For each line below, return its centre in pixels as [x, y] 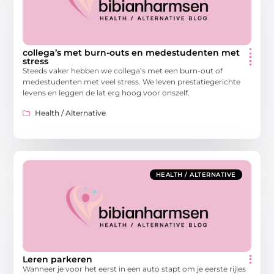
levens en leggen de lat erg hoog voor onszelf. [106, 93]
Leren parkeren [58, 259]
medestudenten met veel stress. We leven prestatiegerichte [132, 82]
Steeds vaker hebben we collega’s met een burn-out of [123, 71]
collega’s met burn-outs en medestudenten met [131, 53]
